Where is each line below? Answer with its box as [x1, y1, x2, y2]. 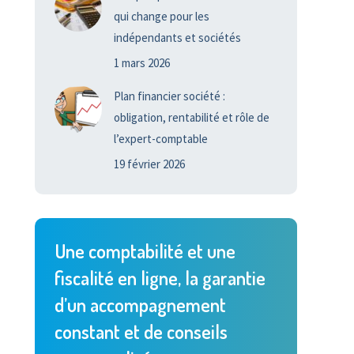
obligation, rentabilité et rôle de [113, 110, 269, 125]
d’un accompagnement [54, 292, 226, 317]
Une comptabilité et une [54, 239, 235, 263]
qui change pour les [113, 9, 209, 24]
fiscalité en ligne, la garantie [54, 265, 265, 290]
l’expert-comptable [113, 131, 208, 146]
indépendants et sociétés [113, 30, 241, 45]
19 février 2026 [113, 156, 185, 171]
